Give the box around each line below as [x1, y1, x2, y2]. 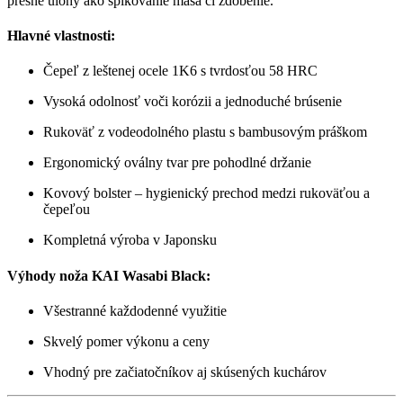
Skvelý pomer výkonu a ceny [43, 334, 210, 349]
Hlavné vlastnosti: [7, 28, 115, 44]
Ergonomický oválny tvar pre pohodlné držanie [43, 155, 311, 171]
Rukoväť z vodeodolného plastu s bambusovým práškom [43, 124, 367, 140]
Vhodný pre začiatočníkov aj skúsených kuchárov [43, 364, 327, 380]
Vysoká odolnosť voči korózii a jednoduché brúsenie [43, 94, 342, 110]
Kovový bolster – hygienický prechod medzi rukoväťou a [43, 185, 370, 201]
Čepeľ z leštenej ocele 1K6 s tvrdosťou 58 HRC [43, 63, 318, 79]
